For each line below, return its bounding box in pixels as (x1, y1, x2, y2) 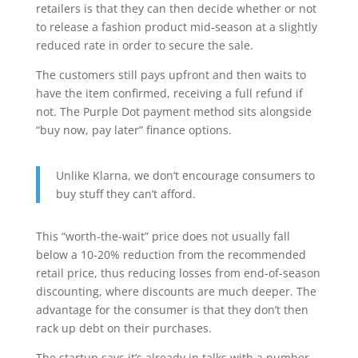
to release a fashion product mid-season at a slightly (35, 19, 317, 34)
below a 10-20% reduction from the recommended (35, 247, 306, 262)
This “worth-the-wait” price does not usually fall (35, 229, 290, 244)
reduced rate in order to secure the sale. (35, 38, 253, 53)
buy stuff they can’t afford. (55, 186, 196, 201)
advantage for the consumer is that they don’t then (35, 302, 308, 317)
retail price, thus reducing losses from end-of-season (35, 265, 320, 280)
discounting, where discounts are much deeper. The (35, 284, 316, 299)
